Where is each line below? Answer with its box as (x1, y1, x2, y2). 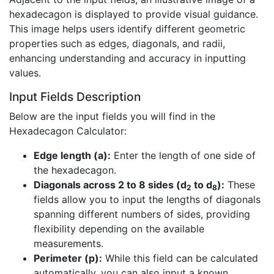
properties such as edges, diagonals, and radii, (9, 37, 225, 50)
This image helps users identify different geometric (9, 23, 245, 35)
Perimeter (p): (34, 252, 102, 265)
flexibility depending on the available (34, 223, 204, 235)
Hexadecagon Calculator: (9, 125, 127, 138)
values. (9, 67, 41, 80)
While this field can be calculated (102, 252, 258, 265)
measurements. (34, 237, 103, 250)
